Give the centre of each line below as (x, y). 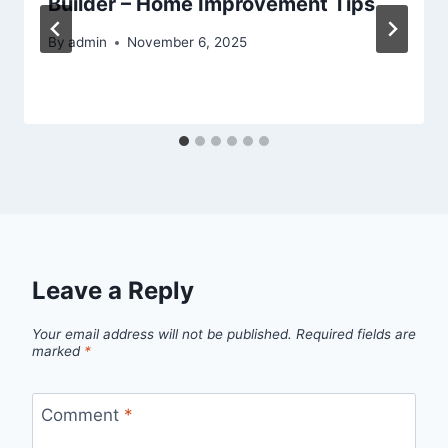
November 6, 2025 (187, 42)
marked (58, 351)
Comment (82, 414)
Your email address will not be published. (162, 334)
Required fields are (356, 334)
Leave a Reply (113, 291)
